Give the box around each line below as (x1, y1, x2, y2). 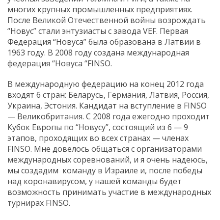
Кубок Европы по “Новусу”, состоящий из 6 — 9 (7, 122, 188, 133)
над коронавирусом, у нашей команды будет (7, 176, 182, 187)
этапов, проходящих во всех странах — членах (7, 133, 189, 144)
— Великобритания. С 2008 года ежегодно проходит (7, 111, 210, 122)
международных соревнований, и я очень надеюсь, (7, 154, 208, 165)
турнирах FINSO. (7, 197, 70, 209)
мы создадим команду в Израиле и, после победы (7, 165, 202, 176)
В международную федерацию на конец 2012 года (7, 79, 204, 90)
